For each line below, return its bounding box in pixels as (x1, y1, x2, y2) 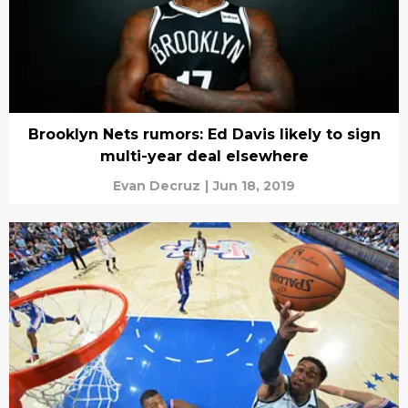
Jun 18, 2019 (213, 178, 295, 195)
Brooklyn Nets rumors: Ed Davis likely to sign (27, 126, 381, 144)
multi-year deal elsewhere (99, 148, 309, 166)
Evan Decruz (113, 178, 200, 195)
